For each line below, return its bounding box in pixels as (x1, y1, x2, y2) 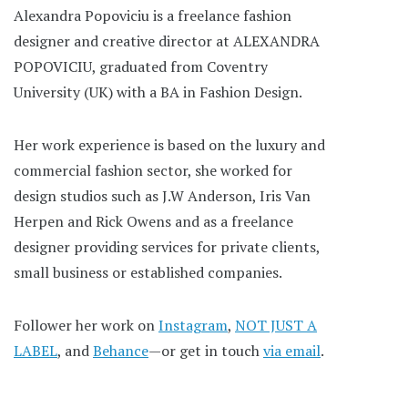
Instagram (158, 314, 228, 335)
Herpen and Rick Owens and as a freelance (14, 210, 293, 231)
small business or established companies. (14, 261, 282, 282)
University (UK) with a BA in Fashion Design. (14, 81, 302, 102)
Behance (93, 340, 148, 361)
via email (263, 340, 321, 361)
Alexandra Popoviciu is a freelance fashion (14, 5, 291, 25)
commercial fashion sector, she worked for (14, 159, 292, 180)
